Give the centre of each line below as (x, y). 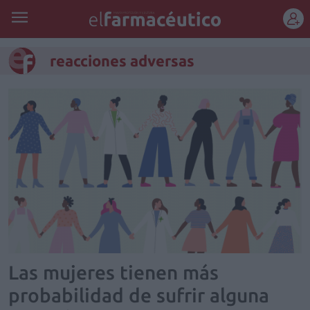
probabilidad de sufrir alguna (139, 295)
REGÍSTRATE (155, 52)
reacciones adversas (122, 61)
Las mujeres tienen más (113, 272)
